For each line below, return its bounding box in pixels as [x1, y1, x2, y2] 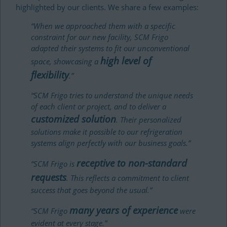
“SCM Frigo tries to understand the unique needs [31, 90, 193, 100]
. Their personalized [116, 115, 181, 125]
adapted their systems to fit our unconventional [31, 43, 190, 53]
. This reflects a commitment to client [66, 173, 189, 183]
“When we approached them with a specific [31, 21, 175, 31]
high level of [100, 54, 152, 67]
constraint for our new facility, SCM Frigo [31, 32, 168, 42]
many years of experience [69, 204, 178, 217]
